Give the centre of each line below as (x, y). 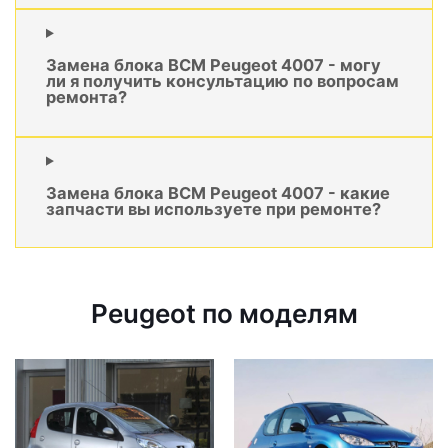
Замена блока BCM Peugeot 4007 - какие (218, 193)
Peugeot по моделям (224, 314)
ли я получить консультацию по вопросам (222, 81)
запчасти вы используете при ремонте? (213, 209)
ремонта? (86, 97)
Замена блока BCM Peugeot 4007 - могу (213, 65)
